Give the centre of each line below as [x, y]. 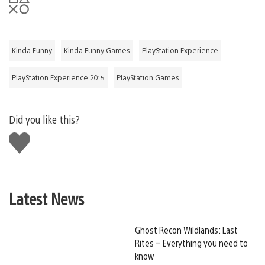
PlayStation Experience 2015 [58, 77]
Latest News [46, 198]
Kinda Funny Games [97, 50]
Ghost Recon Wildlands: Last [186, 230]
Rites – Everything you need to [191, 243]
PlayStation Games [148, 77]
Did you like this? [44, 119]
